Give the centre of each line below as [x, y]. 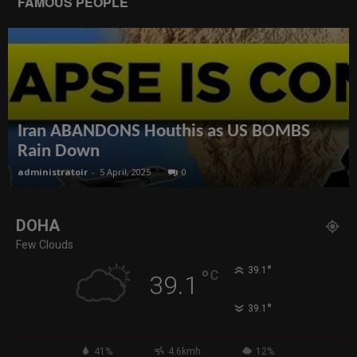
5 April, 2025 [125, 172]
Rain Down [59, 152]
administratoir [53, 172]
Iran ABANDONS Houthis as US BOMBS [164, 132]
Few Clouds [45, 245]
